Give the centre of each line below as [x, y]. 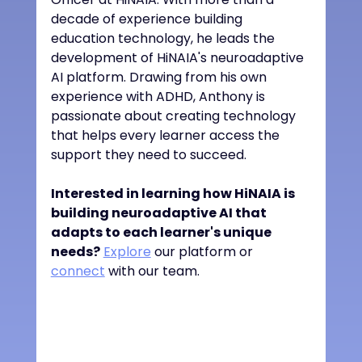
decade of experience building [148, 19]
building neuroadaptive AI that [160, 213]
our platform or [203, 251]
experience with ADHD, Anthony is [159, 96]
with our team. [152, 271]
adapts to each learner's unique [162, 232]
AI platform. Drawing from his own [160, 77]
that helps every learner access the [166, 135]
